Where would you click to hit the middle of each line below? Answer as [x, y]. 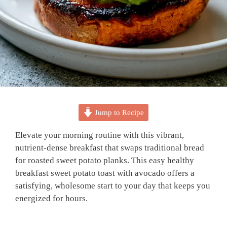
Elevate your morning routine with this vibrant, [100, 135]
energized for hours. [51, 198]
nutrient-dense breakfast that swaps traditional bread [110, 147]
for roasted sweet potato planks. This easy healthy [105, 160]
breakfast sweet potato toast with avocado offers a [105, 173]
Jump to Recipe [119, 112]
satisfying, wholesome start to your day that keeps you [113, 185]
